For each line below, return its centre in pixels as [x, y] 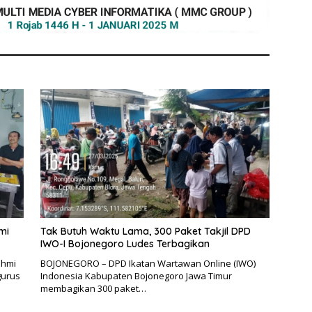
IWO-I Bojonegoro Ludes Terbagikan [125, 244]
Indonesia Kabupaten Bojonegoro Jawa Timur [136, 276]
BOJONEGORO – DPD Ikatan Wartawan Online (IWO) [148, 264]
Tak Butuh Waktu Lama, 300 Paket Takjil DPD [145, 232]
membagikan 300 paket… [93, 289]
